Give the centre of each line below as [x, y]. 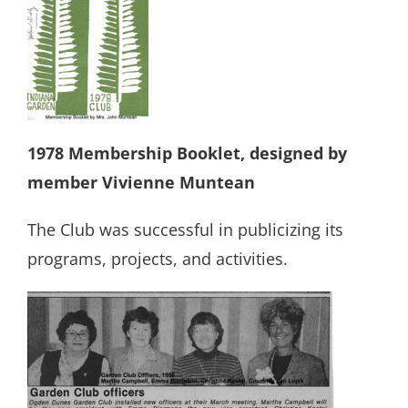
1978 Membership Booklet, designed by [187, 153]
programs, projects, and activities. [158, 259]
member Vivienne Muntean [141, 183]
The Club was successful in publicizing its [185, 230]
